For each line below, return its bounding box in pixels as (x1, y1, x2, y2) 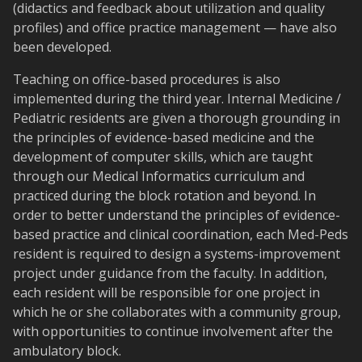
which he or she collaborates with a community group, (13, 303, 341, 322)
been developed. (13, 38, 112, 57)
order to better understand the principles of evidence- (13, 206, 340, 225)
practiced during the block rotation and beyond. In (13, 187, 316, 205)
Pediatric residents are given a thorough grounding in (13, 109, 340, 128)
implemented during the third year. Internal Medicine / (13, 90, 341, 108)
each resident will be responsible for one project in (13, 284, 320, 302)
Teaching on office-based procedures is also (13, 70, 280, 89)
